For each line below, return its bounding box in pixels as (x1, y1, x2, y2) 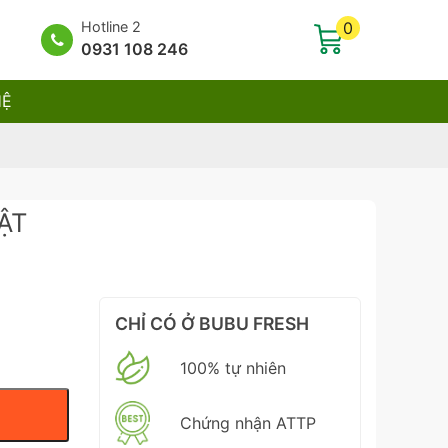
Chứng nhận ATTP (180, 413, 317, 434)
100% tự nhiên (180, 357, 287, 378)
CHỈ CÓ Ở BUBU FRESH (115, 313, 310, 335)
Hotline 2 (81, 17, 141, 35)
